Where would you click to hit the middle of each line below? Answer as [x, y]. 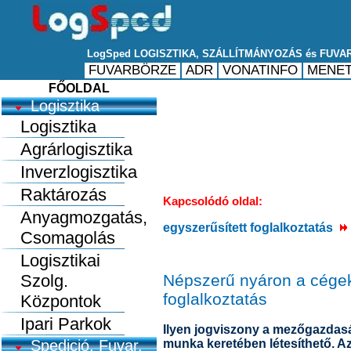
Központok [51, 301]
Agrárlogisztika [67, 149]
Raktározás [54, 195]
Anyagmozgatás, [74, 217]
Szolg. [35, 281]
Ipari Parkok [56, 324]
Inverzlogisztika [69, 172]
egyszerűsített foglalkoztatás [251, 228]
